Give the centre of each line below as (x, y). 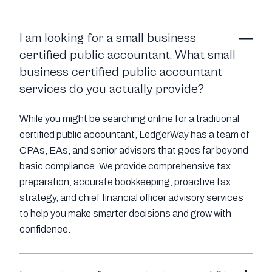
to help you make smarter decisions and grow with (125, 214)
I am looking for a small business (108, 39)
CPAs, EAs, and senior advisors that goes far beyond (134, 151)
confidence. (45, 229)
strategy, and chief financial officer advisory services (131, 198)
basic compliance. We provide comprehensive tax (125, 166)
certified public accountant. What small (127, 56)
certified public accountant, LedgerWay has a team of (134, 135)
